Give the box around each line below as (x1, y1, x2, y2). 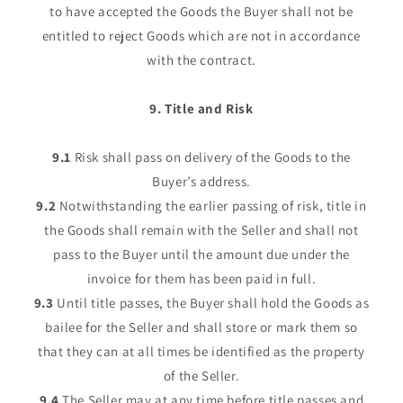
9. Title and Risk (149, 100, 254, 118)
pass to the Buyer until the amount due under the (53, 246, 350, 264)
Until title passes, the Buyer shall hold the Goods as (53, 294, 370, 312)
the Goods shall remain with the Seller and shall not (44, 221, 359, 239)
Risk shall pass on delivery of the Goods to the (71, 148, 351, 166)
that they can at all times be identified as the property (38, 343, 365, 361)
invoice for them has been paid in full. (86, 270, 317, 288)
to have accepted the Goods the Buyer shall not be (49, 3, 354, 21)
